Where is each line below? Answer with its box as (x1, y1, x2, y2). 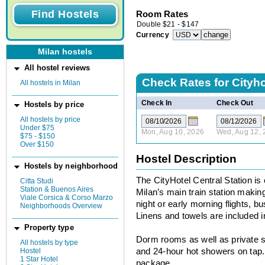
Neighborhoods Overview (20, 202, 102, 210)
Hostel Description (136, 153, 237, 166)
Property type (24, 223, 74, 232)
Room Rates (136, 9, 189, 20)
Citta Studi (20, 177, 53, 185)
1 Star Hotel (20, 255, 58, 264)
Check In (141, 98, 172, 107)
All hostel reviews (24, 63, 90, 72)
